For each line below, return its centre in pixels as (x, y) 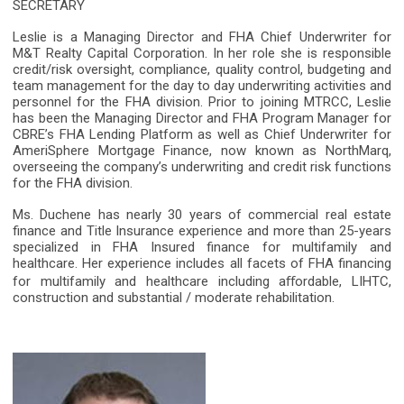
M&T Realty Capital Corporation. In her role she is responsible (202, 54)
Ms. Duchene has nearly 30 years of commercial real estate (202, 215)
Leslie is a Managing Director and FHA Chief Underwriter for (202, 37)
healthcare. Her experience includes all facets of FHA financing (202, 264)
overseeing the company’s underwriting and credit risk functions (202, 167)
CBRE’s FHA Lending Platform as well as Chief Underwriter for (202, 135)
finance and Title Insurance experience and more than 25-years (202, 231)
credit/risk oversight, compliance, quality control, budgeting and (202, 70)
